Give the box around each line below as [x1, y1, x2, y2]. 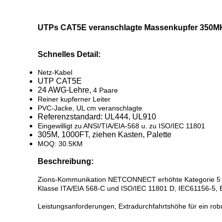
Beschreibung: [38, 157, 94, 166]
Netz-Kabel [38, 68, 72, 76]
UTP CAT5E [38, 77, 82, 85]
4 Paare [93, 86, 118, 94]
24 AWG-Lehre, [38, 86, 93, 94]
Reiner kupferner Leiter [38, 95, 111, 103]
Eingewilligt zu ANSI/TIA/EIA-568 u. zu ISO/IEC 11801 [38, 122, 205, 130]
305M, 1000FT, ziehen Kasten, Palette [38, 130, 171, 139]
